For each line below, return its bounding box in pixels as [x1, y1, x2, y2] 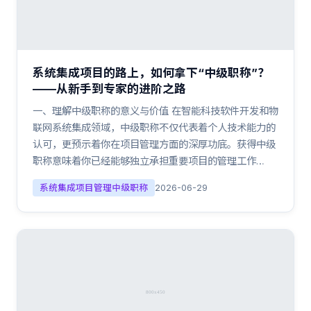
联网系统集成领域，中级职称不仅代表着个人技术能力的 [33, 121, 276, 133]
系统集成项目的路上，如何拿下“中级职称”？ [33, 66, 269, 80]
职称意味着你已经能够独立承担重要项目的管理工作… [33, 155, 264, 167]
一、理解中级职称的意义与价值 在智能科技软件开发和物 [33, 105, 278, 117]
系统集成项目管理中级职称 [40, 183, 148, 193]
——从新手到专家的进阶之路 [33, 82, 186, 96]
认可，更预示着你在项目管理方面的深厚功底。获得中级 [33, 138, 276, 150]
